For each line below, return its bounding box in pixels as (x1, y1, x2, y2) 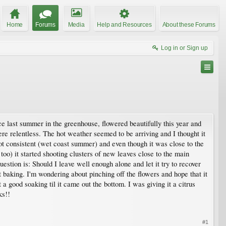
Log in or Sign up (161, 44, 208, 51)
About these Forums (162, 21, 215, 28)
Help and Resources (97, 21, 152, 28)
